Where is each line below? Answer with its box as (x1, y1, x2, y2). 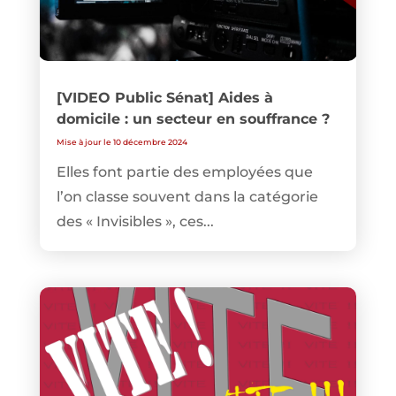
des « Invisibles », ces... (56, 213, 214, 231)
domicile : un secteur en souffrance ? (56, 110, 330, 128)
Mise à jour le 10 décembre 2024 (56, 137, 187, 148)
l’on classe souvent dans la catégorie (56, 188, 318, 206)
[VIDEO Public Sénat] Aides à (56, 89, 273, 107)
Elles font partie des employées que (56, 164, 313, 181)
